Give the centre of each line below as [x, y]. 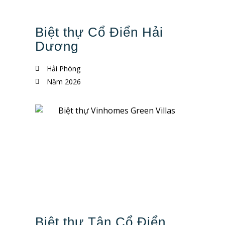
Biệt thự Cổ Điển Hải [99, 32]
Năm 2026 [64, 82]
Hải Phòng [63, 69]
